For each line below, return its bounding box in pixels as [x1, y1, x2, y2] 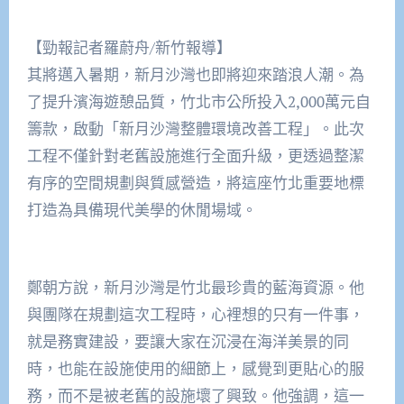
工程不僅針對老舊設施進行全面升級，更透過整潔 [26, 145, 364, 167]
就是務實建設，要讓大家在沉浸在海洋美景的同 [26, 331, 349, 353]
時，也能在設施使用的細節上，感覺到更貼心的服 [26, 358, 364, 380]
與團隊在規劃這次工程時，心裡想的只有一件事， [26, 304, 364, 326]
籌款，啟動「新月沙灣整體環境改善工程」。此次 [26, 118, 364, 140]
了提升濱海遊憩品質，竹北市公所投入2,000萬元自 [26, 91, 371, 113]
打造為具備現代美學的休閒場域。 [26, 199, 257, 221]
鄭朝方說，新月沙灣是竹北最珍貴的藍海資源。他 [26, 277, 364, 298]
